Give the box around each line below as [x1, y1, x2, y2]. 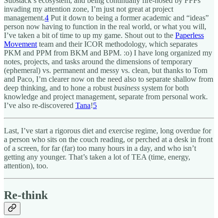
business [114, 83, 140, 92]
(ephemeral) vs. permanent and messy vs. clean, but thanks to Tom [4, 66, 207, 74]
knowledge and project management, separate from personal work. [4, 92, 208, 101]
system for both [140, 83, 189, 92]
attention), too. [4, 161, 48, 170]
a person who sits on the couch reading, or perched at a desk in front [4, 135, 213, 144]
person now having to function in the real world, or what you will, [4, 22, 206, 31]
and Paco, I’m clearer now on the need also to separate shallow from [4, 74, 213, 83]
